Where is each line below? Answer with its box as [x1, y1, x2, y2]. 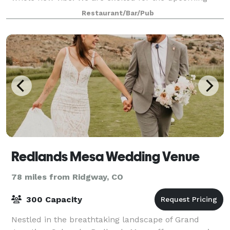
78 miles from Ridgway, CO [11, 171, 123, 182]
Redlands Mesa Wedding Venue [11, 148, 200, 164]
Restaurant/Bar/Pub [81, 9, 154, 17]
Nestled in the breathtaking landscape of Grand [11, 214, 199, 224]
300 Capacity [24, 194, 82, 204]
